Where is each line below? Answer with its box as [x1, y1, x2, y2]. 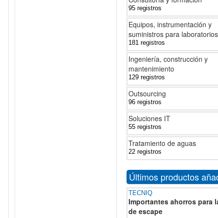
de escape [128, 206, 163, 216]
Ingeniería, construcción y [128, 54, 208, 64]
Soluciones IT [128, 113, 170, 123]
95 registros [128, 4, 162, 12]
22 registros [128, 148, 162, 155]
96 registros [128, 98, 162, 106]
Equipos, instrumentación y [128, 19, 212, 29]
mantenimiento [128, 64, 174, 73]
